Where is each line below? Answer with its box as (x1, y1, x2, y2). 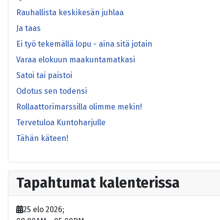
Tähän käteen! (16, 134, 68, 143)
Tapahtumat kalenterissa (16, 174, 180, 192)
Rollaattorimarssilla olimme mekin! (16, 102, 142, 112)
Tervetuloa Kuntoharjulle (16, 118, 106, 128)
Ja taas (16, 24, 41, 33)
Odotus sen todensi (16, 86, 87, 96)
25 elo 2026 (23, 205, 62, 215)
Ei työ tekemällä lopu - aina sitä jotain (16, 39, 152, 49)
